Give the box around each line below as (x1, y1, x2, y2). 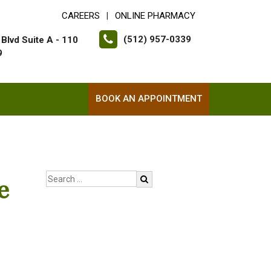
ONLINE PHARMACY (115, 10, 195, 21)
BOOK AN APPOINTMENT (96, 93, 202, 104)
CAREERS (62, 10, 100, 21)
